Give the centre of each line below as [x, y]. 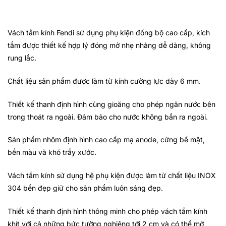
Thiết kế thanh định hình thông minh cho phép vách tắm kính [107, 211]
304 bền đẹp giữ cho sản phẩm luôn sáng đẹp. [85, 188]
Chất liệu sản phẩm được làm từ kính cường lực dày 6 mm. [104, 81]
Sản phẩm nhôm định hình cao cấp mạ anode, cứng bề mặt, [106, 140]
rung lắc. [22, 58]
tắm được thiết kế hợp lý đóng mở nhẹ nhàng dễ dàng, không [109, 45]
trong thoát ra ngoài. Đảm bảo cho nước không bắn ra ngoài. [108, 117]
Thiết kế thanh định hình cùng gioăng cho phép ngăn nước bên [111, 104]
